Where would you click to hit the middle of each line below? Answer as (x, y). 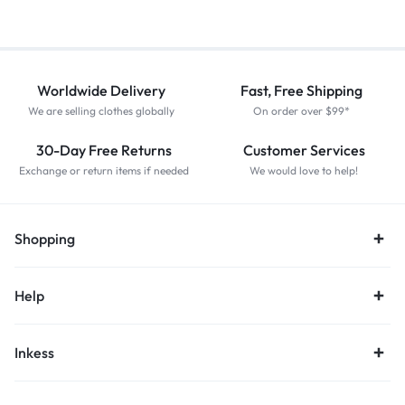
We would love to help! (304, 170)
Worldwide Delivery (101, 90)
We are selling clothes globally (101, 110)
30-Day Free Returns (104, 150)
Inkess (34, 352)
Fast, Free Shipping (301, 90)
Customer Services (304, 150)
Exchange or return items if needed (104, 170)
